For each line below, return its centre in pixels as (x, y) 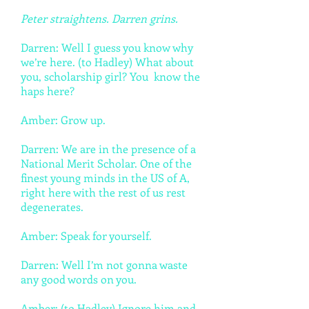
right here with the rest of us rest (103, 192)
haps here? (48, 91)
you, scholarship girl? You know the (110, 76)
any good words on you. (79, 279)
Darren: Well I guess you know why (107, 47)
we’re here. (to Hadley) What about (107, 62)
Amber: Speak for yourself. (86, 236)
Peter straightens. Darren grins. (99, 18)
